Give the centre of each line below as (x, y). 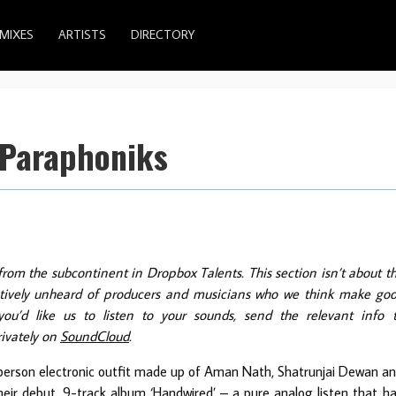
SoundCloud (95, 335)
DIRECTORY (163, 35)
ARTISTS (82, 35)
